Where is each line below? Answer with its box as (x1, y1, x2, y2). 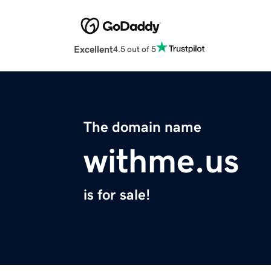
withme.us (83, 144, 239, 178)
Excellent (74, 44, 113, 54)
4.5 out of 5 (113, 44, 156, 53)
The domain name (83, 120, 201, 135)
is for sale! (83, 188, 150, 203)
